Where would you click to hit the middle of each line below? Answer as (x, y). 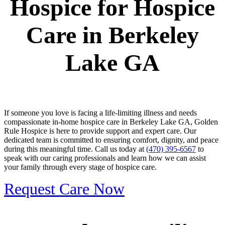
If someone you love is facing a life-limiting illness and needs (100, 113)
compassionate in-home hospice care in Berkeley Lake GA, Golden (111, 122)
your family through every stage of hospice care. (80, 167)
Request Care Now (64, 189)
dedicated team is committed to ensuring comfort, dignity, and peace (111, 140)
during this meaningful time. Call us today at (75, 149)
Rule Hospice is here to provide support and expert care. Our (100, 131)
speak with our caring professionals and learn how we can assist (105, 158)
